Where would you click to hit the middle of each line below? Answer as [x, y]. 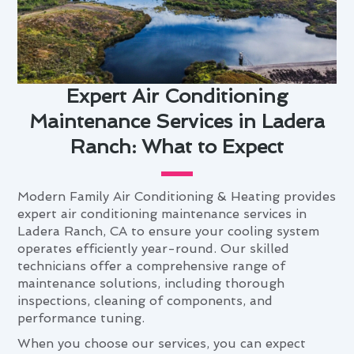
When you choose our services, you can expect [162, 343]
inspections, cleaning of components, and [145, 300]
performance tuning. [81, 318]
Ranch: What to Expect [177, 146]
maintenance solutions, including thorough [151, 283]
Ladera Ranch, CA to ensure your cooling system [169, 231]
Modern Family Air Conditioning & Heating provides [177, 196]
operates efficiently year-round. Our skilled [154, 248]
